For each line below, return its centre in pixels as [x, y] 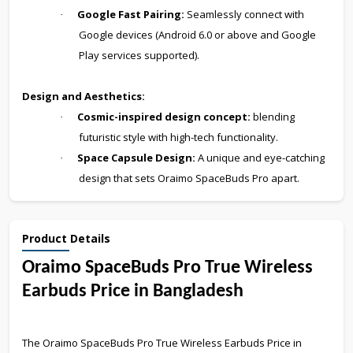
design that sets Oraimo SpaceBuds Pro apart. [189, 178]
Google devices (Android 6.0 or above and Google [197, 34]
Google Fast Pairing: [131, 14]
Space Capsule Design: [136, 157]
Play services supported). [139, 55]
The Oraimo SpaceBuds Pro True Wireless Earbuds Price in [162, 342]
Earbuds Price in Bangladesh [133, 291]
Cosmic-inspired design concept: [164, 116]
